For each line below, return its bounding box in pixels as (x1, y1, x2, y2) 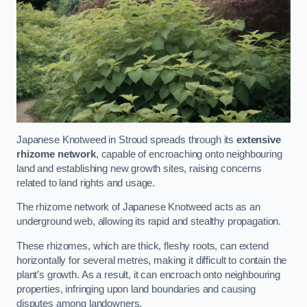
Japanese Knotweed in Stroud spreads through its (16, 134, 237, 145)
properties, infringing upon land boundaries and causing (16, 283, 256, 295)
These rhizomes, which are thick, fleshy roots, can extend (16, 240, 269, 251)
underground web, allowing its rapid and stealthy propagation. (16, 216, 282, 228)
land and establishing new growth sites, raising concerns (16, 162, 262, 174)
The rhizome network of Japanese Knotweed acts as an (16, 201, 260, 213)
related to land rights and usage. (16, 177, 156, 188)
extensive (236, 134, 281, 145)
